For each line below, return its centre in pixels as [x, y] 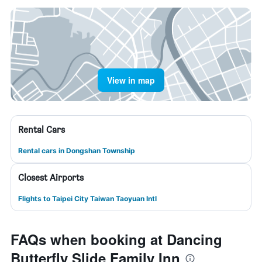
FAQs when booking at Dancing [116, 239]
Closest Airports [51, 177]
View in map [131, 80]
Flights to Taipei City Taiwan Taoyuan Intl [87, 199]
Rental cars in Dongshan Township [77, 151]
